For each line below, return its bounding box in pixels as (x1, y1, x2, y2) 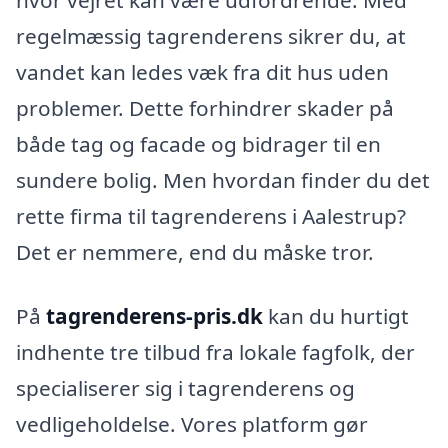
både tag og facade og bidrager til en (16, 130, 381, 159)
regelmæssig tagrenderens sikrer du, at (16, 22, 406, 51)
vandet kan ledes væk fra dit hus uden (16, 58, 389, 87)
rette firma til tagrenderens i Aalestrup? (16, 202, 406, 231)
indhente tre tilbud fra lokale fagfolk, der (16, 337, 415, 366)
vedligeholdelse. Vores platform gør (16, 409, 368, 438)
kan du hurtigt (263, 301, 409, 330)
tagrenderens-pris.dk (46, 301, 263, 330)
